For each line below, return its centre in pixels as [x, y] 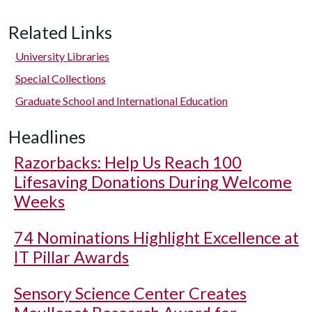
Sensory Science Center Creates [130, 293]
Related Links [60, 32]
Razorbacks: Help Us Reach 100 [128, 162]
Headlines [47, 136]
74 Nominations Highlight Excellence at [156, 237]
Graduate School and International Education [122, 101]
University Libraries [62, 56]
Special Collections [61, 78]
